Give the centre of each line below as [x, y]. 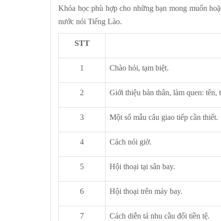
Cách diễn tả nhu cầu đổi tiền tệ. [160, 216]
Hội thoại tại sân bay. [142, 166]
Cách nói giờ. [130, 142]
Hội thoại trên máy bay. [146, 191]
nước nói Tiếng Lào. [90, 21]
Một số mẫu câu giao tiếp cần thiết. [164, 117]
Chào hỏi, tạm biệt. [139, 68]
